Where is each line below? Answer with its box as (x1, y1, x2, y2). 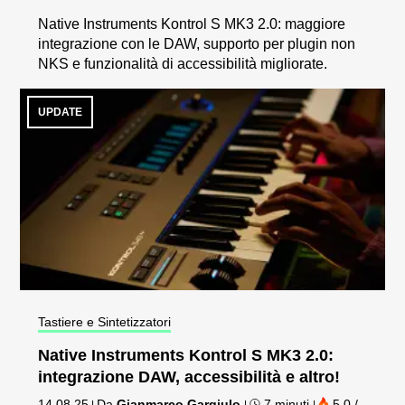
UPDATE (38, 105, 83, 118)
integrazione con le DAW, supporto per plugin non (38, 35, 356, 52)
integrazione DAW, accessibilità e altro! (38, 368, 341, 387)
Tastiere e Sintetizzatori (38, 315, 172, 330)
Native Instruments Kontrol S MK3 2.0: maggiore (38, 15, 346, 32)
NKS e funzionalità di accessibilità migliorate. (38, 55, 328, 71)
